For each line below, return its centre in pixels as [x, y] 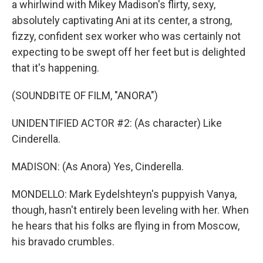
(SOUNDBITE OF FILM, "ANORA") [85, 95]
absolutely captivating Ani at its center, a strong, [122, 20]
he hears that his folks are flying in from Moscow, [126, 226]
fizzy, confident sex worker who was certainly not [126, 36]
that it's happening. [55, 68]
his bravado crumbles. [63, 242]
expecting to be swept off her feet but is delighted [129, 52]
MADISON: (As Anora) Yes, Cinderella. [98, 166]
